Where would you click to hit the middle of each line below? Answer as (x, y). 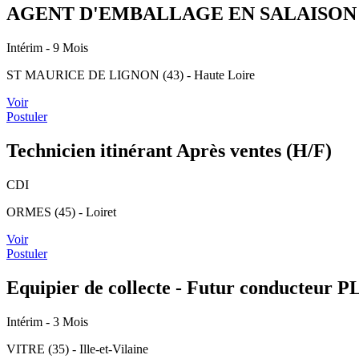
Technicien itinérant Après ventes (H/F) (169, 150)
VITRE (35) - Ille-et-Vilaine (77, 349)
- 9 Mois (67, 47)
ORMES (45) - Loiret (61, 212)
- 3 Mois (67, 321)
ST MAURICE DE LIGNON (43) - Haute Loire (131, 75)
